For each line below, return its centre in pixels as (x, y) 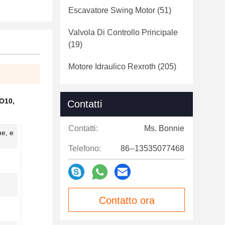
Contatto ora (127, 200)
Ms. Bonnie (164, 128)
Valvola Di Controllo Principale (123, 32)
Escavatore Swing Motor (112, 10)
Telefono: (85, 148)
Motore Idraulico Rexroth (112, 67)
